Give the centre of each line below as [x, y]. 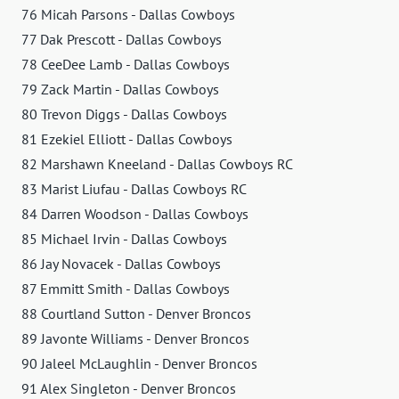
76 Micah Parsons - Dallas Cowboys [128, 14]
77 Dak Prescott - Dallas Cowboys [122, 39]
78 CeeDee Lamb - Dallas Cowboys [126, 64]
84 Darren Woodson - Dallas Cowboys [135, 213]
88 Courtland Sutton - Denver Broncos [136, 313]
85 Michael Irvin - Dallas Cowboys [124, 238]
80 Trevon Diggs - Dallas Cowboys [124, 114]
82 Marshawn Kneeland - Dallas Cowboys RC [157, 163]
